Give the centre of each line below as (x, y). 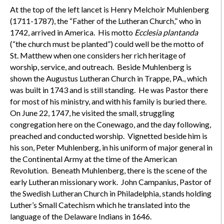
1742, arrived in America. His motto (72, 32)
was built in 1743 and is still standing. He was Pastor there (109, 89)
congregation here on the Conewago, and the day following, (110, 124)
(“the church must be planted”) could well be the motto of (107, 43)
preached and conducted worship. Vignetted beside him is (109, 135)
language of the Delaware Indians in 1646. (81, 216)
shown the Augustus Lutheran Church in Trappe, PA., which (108, 78)
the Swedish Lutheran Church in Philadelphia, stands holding (111, 193)
